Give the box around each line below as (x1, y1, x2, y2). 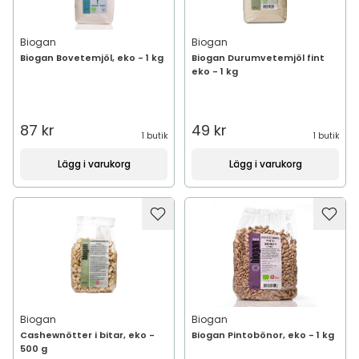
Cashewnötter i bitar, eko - (20, 329, 155, 341)
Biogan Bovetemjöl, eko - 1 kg (20, 51, 163, 64)
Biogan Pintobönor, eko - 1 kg (192, 329, 334, 341)
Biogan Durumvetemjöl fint (192, 51, 325, 64)
